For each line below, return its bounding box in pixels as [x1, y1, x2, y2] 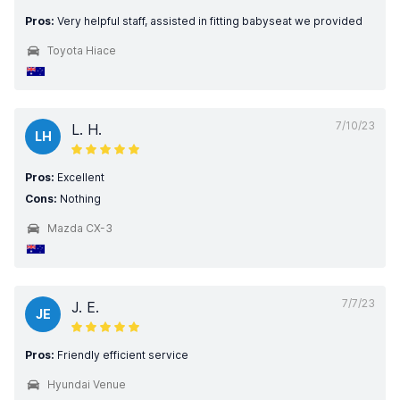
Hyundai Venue [47, 378, 126, 391]
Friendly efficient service [54, 348, 188, 362]
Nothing [57, 192, 101, 205]
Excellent [54, 171, 104, 184]
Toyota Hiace [47, 44, 116, 57]
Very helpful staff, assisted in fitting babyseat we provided [54, 14, 362, 28]
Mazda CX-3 [47, 221, 112, 235]
